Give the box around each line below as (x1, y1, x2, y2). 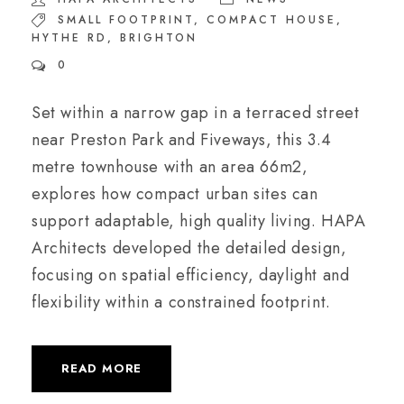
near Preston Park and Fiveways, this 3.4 (32, 127, 333, 151)
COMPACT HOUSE (207, 11, 336, 28)
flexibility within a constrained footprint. (32, 289, 331, 314)
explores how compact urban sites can (32, 181, 318, 206)
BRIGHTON (120, 29, 197, 46)
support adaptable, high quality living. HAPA (32, 208, 366, 233)
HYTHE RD (32, 29, 107, 46)
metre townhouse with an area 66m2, (32, 154, 308, 179)
